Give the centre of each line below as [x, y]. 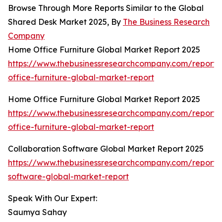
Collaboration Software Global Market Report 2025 [106, 149]
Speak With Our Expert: [53, 198]
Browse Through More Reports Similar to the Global [106, 8]
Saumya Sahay [37, 212]
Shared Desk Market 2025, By [65, 22]
